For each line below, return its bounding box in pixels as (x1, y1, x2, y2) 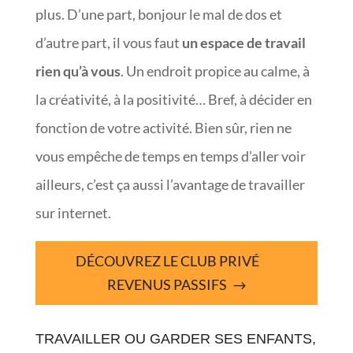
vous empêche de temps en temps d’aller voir (35, 147, 306, 165)
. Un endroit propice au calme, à (120, 61, 310, 80)
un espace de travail (181, 33, 306, 51)
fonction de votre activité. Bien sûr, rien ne (35, 118, 292, 136)
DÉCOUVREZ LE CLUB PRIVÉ (75, 252, 259, 270)
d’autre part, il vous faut (35, 33, 182, 51)
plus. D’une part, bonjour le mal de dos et (35, 5, 282, 23)
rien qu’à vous (35, 61, 121, 80)
